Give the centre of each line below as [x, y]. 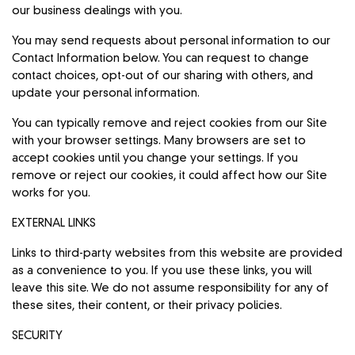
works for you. [52, 193]
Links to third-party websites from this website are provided [177, 253]
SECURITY [37, 336]
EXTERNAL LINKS [54, 223]
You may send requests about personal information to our [172, 41]
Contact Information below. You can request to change [161, 58]
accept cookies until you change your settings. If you [155, 158]
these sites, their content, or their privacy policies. [147, 305]
